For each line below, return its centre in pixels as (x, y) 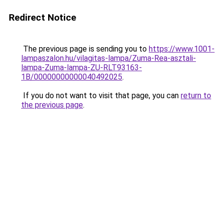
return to (196, 96)
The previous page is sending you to (85, 49)
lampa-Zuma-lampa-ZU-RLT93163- (82, 68)
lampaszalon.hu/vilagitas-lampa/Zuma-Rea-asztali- (109, 58)
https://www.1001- (182, 49)
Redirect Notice (42, 17)
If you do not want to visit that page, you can (101, 96)
